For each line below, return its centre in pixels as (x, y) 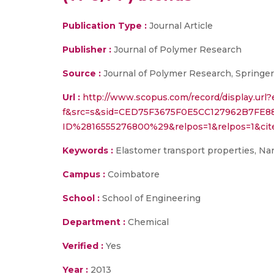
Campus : (84, 174)
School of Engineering (150, 198)
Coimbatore (132, 174)
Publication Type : (105, 26)
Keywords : (88, 150)
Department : (94, 222)
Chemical (147, 222)
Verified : (83, 246)
